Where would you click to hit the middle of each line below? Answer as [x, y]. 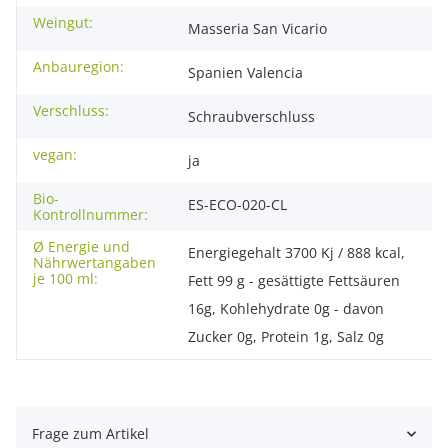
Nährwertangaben [94, 263]
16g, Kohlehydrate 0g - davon [286, 309]
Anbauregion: [78, 67]
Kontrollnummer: [90, 215]
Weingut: [63, 23]
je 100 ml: [65, 279]
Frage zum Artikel [90, 434]
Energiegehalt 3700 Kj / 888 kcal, [296, 253]
